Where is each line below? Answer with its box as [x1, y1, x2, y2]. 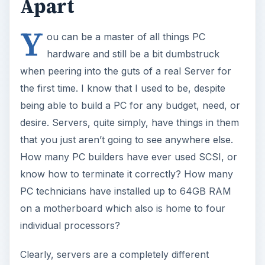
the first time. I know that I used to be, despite [20, 82, 225, 94]
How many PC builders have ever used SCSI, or [20, 150, 237, 163]
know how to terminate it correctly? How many [20, 167, 233, 180]
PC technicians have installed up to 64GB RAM [20, 185, 231, 197]
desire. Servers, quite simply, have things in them [20, 116, 239, 128]
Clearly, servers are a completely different [20, 248, 209, 260]
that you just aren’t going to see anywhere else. [20, 133, 233, 146]
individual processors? [20, 219, 120, 231]
